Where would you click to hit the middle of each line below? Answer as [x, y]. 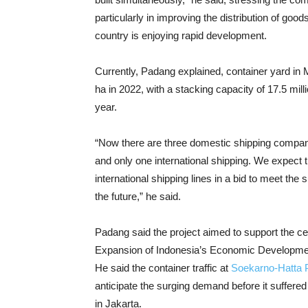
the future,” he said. [138, 196]
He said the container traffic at [163, 268]
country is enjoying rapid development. [181, 35]
